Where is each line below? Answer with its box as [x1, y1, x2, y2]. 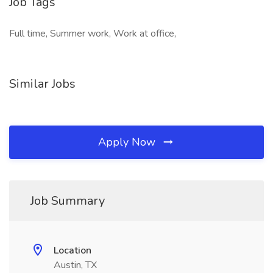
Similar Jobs [9, 76, 76, 92]
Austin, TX [54, 258, 97, 272]
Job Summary [30, 193, 105, 209]
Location [54, 244, 91, 257]
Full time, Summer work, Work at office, [9, 27, 176, 40]
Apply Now [98, 135, 158, 149]
